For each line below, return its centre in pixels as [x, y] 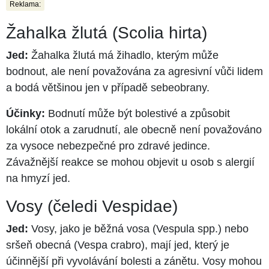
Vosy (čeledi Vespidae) [92, 206]
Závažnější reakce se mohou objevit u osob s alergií [130, 162]
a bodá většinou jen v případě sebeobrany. [108, 87]
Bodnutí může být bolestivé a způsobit [138, 113]
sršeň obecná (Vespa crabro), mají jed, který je [118, 245]
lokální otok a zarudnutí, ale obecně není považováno [134, 129]
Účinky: [26, 113]
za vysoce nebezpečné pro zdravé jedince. [108, 146]
